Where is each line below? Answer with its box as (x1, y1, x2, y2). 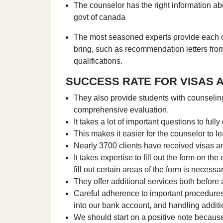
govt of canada (74, 13, 125, 21)
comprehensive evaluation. (74, 106, 169, 114)
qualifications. (74, 57, 122, 65)
